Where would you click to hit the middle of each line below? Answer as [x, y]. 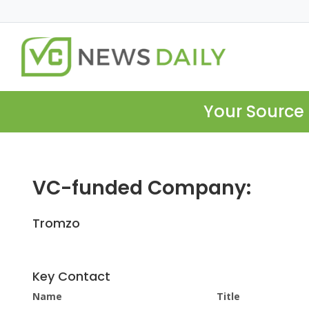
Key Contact [71, 277]
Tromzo [56, 223]
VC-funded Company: [142, 188]
